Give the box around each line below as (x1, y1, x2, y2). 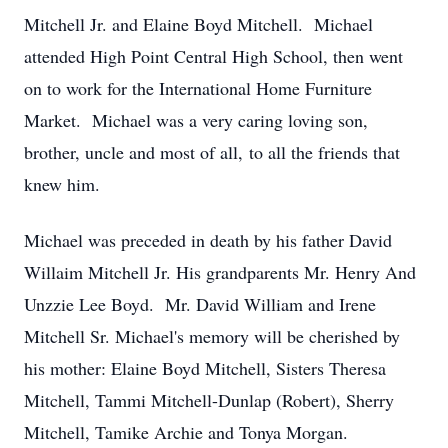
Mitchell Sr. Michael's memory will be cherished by (24, 324, 400, 348)
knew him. (24, 172, 100, 196)
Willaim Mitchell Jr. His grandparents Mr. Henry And (24, 260, 416, 284)
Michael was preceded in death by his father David (24, 228, 392, 252)
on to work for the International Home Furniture (24, 76, 372, 100)
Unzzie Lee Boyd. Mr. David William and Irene (24, 292, 376, 316)
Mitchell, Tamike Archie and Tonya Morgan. (24, 420, 354, 444)
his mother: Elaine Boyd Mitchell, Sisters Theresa (24, 356, 386, 380)
